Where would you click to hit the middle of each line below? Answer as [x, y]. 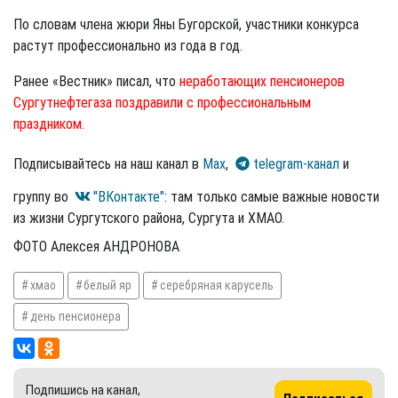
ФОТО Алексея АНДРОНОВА [98, 246]
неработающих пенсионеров [262, 81]
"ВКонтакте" [129, 196]
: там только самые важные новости [272, 196]
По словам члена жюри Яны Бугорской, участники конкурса [186, 24]
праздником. [49, 123]
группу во [43, 196]
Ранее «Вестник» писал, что [96, 81]
